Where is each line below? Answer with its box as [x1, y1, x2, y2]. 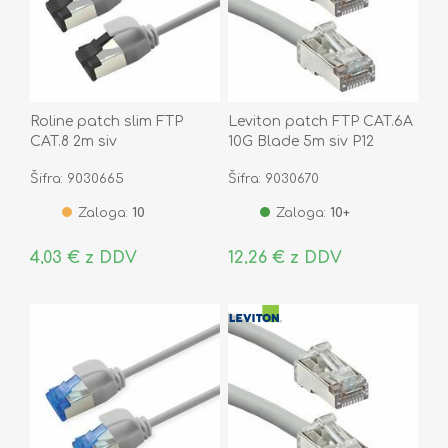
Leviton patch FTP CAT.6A [227, 113, 413, 129]
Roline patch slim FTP [30, 113, 183, 129]
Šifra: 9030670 [227, 171, 319, 186]
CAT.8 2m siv [30, 133, 117, 149]
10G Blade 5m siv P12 [227, 133, 374, 149]
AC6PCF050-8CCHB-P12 [227, 153, 398, 169]
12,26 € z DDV [227, 248, 342, 267]
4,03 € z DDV [30, 248, 137, 267]
